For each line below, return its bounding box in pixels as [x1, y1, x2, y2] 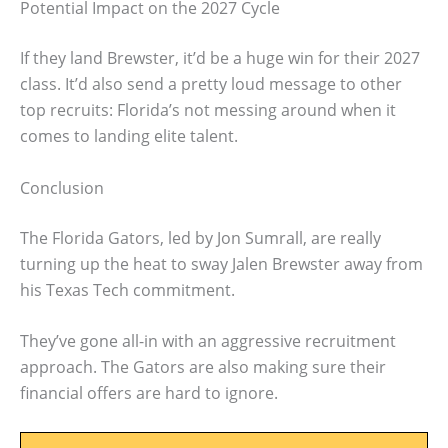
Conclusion [20, 176, 104, 199]
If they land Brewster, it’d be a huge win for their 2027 [20, 47, 420, 70]
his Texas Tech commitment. [20, 278, 235, 301]
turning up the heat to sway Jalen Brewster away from [20, 252, 423, 275]
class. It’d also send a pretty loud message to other [20, 73, 402, 96]
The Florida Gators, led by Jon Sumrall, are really [20, 226, 381, 249]
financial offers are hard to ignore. [20, 382, 278, 405]
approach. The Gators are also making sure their [20, 356, 386, 379]
